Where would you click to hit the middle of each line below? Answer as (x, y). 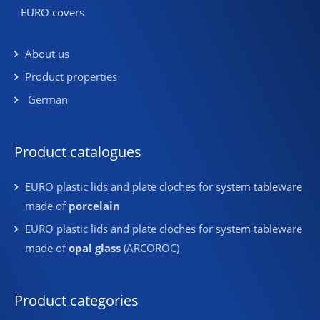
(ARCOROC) (150, 248)
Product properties (71, 77)
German (48, 100)
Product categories (76, 301)
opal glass (95, 248)
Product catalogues (78, 152)
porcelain (94, 206)
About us (47, 54)
